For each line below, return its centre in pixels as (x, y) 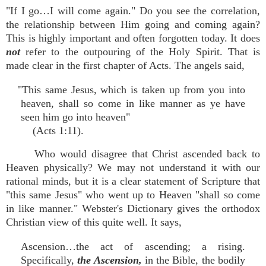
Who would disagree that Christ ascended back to (147, 154)
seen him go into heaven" (75, 117)
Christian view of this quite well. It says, (94, 222)
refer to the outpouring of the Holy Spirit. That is (143, 52)
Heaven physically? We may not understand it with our (133, 167)
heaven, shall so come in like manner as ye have (133, 103)
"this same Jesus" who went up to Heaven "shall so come (133, 195)
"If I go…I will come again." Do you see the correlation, (133, 11)
